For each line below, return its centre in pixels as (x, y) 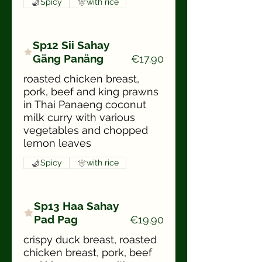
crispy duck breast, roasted (90, 239)
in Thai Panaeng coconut (85, 104)
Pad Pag (56, 219)
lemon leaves (57, 143)
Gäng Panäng (68, 58)
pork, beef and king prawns (91, 92)
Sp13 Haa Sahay (76, 206)
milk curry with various (79, 117)
